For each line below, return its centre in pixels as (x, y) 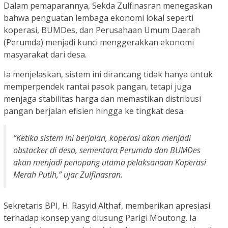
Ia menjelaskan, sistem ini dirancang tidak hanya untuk (108, 75)
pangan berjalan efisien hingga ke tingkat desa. (94, 111)
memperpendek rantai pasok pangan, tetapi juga (97, 87)
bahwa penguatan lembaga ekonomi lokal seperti (98, 18)
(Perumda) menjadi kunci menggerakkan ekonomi (99, 42)
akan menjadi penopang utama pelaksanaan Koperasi (110, 163)
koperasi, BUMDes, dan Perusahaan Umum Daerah (102, 30)
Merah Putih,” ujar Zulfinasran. (68, 175)
